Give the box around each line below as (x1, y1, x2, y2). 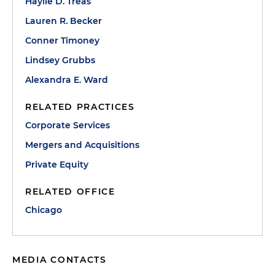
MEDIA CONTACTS (12, 254, 107, 265)
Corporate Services (25, 120, 110, 131)
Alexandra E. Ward (25, 74, 108, 85)
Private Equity (25, 159, 88, 170)
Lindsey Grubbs (25, 55, 95, 66)
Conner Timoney (25, 35, 99, 46)
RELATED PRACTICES (25, 101, 135, 112)
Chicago (25, 204, 62, 215)
